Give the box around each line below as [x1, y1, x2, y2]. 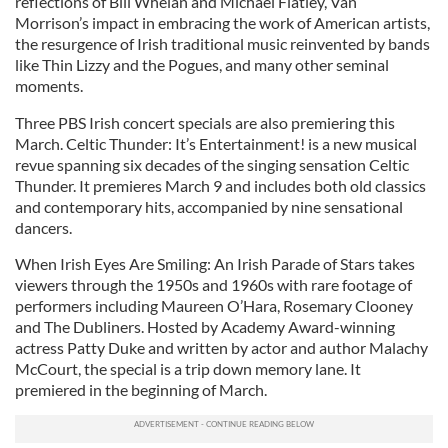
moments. [15, 76, 83, 95]
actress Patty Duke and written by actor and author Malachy [15, 338, 428, 357]
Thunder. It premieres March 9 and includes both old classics [15, 176, 426, 195]
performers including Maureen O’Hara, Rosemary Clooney [15, 296, 413, 315]
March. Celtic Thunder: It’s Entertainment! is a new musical [15, 134, 417, 153]
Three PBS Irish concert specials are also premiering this [15, 113, 395, 132]
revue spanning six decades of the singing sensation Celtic [15, 155, 409, 174]
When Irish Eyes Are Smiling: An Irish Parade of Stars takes [15, 254, 415, 273]
